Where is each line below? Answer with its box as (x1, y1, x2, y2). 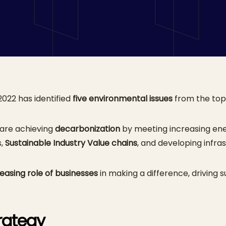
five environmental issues (73, 93, 173, 104)
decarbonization (55, 123, 120, 135)
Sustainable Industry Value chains (5, 137, 137, 149)
